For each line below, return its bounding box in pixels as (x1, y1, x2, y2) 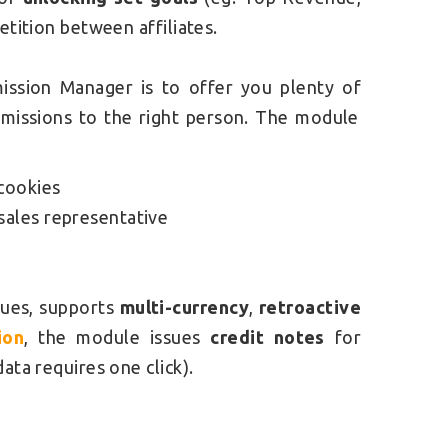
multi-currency (119, 297, 249, 318)
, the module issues (24, 327, 211, 348)
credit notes (210, 327, 325, 348)
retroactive (259, 297, 361, 318)
